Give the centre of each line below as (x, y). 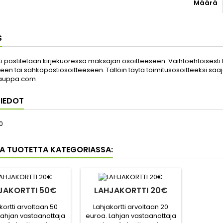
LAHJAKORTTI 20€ (131, 191)
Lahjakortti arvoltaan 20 (131, 207)
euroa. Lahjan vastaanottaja (131, 216)
